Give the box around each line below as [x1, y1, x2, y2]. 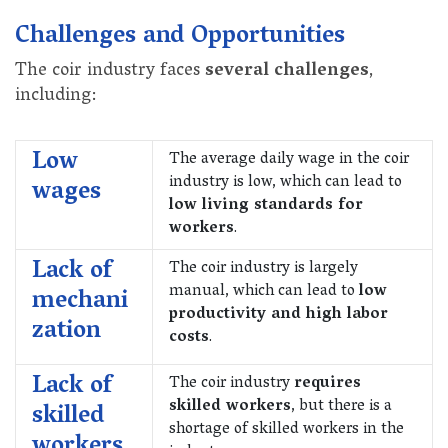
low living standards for [169, 190, 363, 221]
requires [294, 368, 361, 399]
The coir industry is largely [169, 253, 358, 284]
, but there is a [291, 391, 392, 422]
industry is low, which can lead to [169, 167, 402, 198]
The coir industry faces [15, 54, 205, 89]
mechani [32, 279, 128, 325]
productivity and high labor [169, 299, 388, 330]
